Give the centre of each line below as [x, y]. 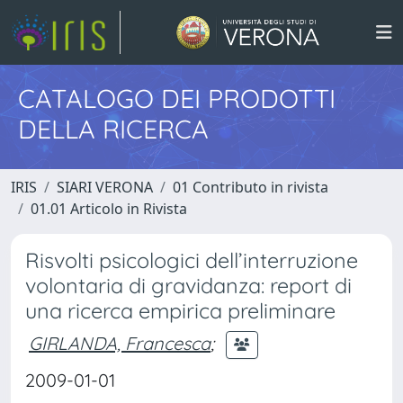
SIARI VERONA [105, 187]
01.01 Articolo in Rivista [109, 209]
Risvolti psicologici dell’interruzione [192, 260]
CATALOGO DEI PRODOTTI [177, 98]
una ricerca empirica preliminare [180, 311]
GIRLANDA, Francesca [120, 343]
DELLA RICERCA [113, 129]
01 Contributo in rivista [251, 187]
